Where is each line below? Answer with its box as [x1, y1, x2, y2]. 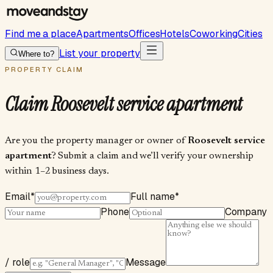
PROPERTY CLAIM [5, 65, 83, 74]
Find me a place [5, 27, 76, 40]
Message [125, 255, 166, 269]
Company [224, 205, 268, 218]
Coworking [190, 27, 238, 40]
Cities [238, 27, 263, 40]
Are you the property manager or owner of [5, 135, 188, 146]
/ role [5, 255, 30, 269]
